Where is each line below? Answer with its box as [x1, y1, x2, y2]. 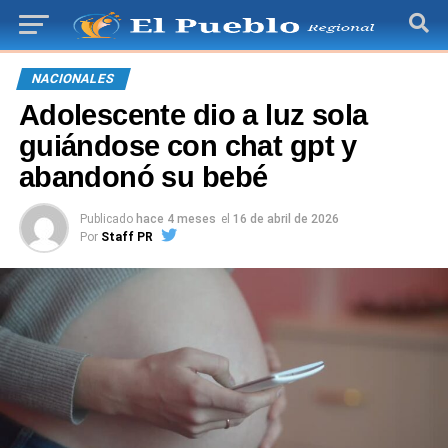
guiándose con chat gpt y [18, 130, 357, 162]
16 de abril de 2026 [232, 212, 339, 226]
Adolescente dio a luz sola [18, 99, 368, 131]
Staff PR [100, 230, 153, 244]
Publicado [79, 212, 133, 226]
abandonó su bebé [18, 161, 268, 193]
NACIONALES [29, 71, 117, 86]
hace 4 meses [135, 212, 216, 226]
